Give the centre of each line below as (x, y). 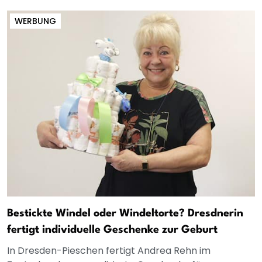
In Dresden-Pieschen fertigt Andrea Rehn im (109, 250)
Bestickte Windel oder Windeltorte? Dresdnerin (125, 213)
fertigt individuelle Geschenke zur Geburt (112, 230)
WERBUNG (35, 21)
